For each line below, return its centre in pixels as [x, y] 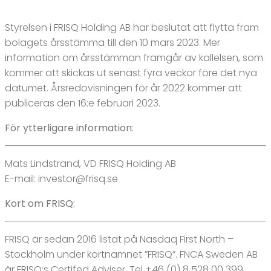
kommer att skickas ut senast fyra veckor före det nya [131, 73]
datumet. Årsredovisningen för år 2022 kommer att [123, 88]
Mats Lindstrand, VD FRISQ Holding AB [90, 163]
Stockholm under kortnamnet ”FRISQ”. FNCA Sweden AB [131, 254]
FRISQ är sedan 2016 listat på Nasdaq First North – [119, 239]
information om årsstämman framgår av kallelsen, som [134, 57]
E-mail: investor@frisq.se [61, 178]
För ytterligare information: [69, 128]
